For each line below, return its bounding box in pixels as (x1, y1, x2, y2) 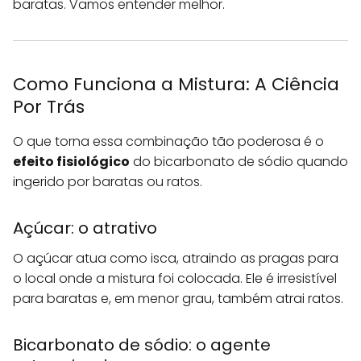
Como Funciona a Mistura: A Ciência (13, 72, 339, 97)
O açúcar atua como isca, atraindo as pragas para (13, 249, 338, 268)
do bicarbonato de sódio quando (130, 152, 348, 171)
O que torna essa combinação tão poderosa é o (13, 132, 324, 151)
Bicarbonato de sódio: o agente (13, 334, 271, 356)
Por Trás (13, 94, 85, 119)
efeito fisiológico (13, 152, 130, 171)
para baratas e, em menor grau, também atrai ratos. (13, 289, 343, 308)
